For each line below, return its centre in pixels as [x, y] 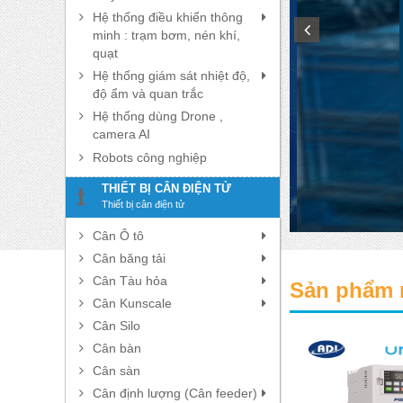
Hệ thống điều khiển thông [168, 17]
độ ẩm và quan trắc [148, 93]
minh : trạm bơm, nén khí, [166, 35]
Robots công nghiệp [150, 157]
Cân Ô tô [118, 235]
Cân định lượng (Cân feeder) [175, 393]
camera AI [121, 134]
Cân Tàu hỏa [130, 280]
